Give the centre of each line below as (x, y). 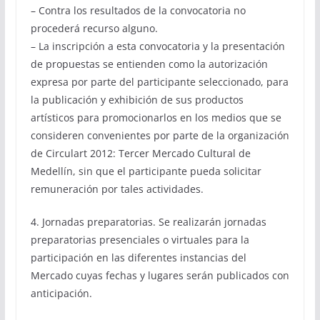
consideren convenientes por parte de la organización (160, 136)
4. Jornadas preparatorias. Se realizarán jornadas (148, 222)
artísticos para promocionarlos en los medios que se (156, 118)
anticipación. (61, 294)
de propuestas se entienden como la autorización (149, 64)
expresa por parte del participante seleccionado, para (159, 82)
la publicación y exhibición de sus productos (137, 100)
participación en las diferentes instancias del (138, 258)
